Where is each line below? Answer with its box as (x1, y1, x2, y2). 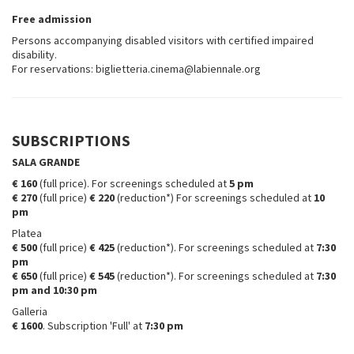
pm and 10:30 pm (12, 283, 97, 297)
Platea (12, 226, 42, 240)
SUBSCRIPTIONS (12, 130, 130, 150)
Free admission (12, 12, 92, 26)
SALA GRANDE (12, 155, 80, 169)
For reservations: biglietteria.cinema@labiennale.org (12, 62, 261, 76)
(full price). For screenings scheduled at (37, 176, 229, 190)
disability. (12, 47, 57, 62)
